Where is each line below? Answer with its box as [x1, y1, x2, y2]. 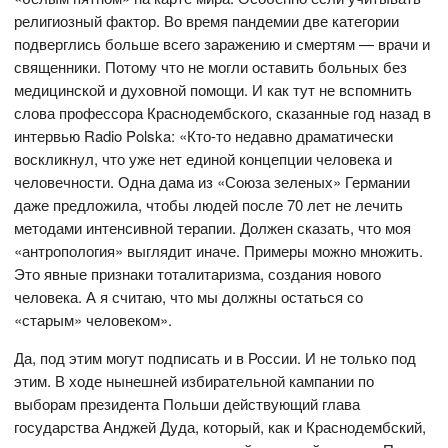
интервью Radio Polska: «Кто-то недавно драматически [14, 125, 394, 147]
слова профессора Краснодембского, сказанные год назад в [14, 102, 432, 124]
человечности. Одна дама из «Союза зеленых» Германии [14, 171, 411, 193]
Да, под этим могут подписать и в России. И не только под [14, 347, 417, 369]
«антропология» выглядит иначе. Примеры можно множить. [14, 240, 424, 262]
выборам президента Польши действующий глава [14, 393, 361, 415]
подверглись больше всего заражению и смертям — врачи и [14, 33, 431, 55]
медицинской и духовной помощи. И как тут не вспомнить [14, 79, 413, 101]
